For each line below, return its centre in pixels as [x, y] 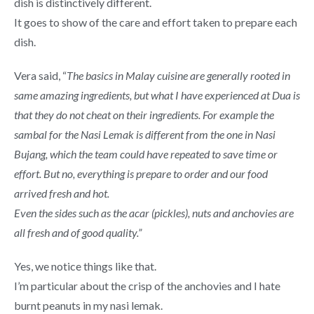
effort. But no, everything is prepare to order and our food [141, 173]
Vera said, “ [40, 75]
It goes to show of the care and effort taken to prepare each [156, 22]
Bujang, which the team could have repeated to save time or [146, 154]
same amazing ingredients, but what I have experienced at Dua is [157, 95]
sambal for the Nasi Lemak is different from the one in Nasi [145, 134]
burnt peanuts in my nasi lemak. [88, 305]
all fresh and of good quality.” [78, 232]
